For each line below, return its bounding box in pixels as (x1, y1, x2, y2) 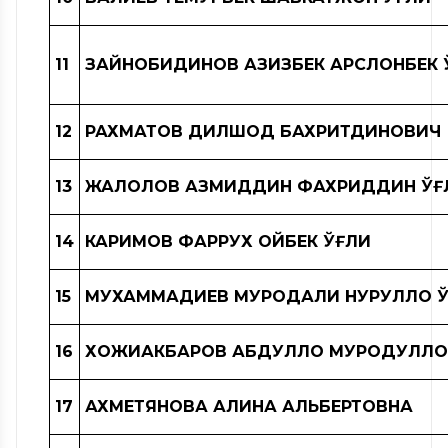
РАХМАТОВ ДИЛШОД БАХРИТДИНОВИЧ (85, 121, 441, 141)
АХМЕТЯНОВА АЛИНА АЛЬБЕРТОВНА (85, 396, 413, 416)
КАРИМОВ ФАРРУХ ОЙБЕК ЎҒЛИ (85, 231, 371, 251)
